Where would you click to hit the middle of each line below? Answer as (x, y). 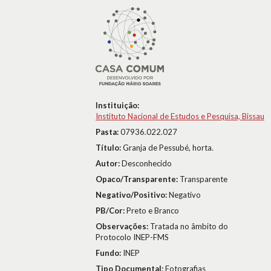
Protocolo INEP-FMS (132, 237)
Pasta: (108, 132)
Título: (109, 148)
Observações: (123, 226)
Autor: (109, 163)
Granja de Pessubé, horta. (168, 148)
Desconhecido (147, 163)
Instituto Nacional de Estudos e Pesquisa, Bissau (180, 116)
